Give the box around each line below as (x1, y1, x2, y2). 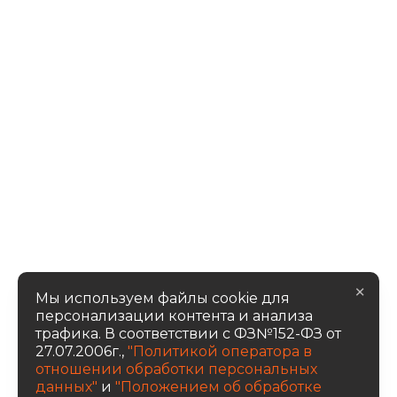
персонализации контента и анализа (35, 307, 313, 324)
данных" (35, 378, 97, 395)
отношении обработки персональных (35, 361, 317, 378)
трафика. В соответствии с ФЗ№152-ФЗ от (35, 325, 341, 342)
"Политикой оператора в (124, 343, 312, 360)
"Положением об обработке (115, 378, 322, 395)
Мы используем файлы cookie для (35, 290, 290, 307)
